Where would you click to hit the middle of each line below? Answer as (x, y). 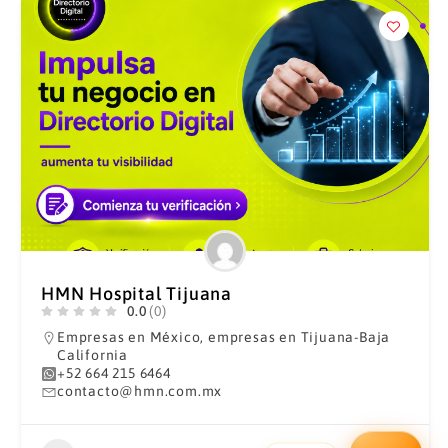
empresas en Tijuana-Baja (299, 337)
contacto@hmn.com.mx (139, 391)
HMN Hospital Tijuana (136, 293)
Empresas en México (128, 337)
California (92, 355)
